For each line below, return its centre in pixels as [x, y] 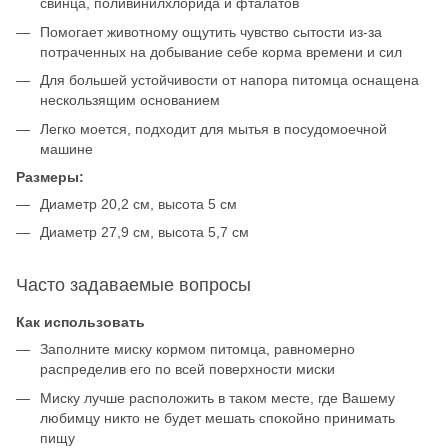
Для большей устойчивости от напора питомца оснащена [229, 80]
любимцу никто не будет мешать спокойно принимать [217, 417]
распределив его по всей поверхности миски [187, 369]
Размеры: [50, 176]
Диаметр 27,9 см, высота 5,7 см [144, 232]
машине [66, 148]
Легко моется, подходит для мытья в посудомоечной [213, 128]
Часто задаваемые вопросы [133, 285]
